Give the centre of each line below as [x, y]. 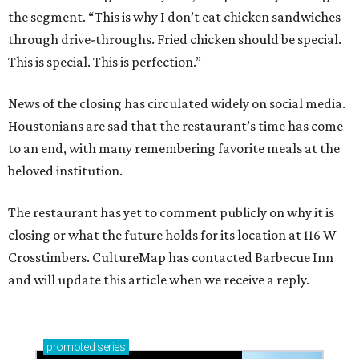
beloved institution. [65, 170]
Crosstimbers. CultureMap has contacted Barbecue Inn [171, 257]
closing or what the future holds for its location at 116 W [172, 234]
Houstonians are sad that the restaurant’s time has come [175, 125]
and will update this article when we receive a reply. [159, 279]
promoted [71, 347]
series [110, 347]
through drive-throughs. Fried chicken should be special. [175, 39]
